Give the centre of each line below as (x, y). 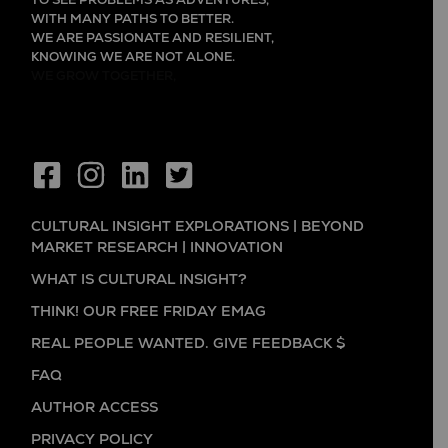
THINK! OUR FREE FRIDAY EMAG (148, 312)
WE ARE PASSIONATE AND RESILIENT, (152, 38)
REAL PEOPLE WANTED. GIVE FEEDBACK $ (188, 344)
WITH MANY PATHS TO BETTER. (132, 19)
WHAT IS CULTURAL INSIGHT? (139, 280)
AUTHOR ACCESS (94, 408)
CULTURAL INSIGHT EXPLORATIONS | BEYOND (197, 227)
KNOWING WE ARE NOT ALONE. (133, 57)
